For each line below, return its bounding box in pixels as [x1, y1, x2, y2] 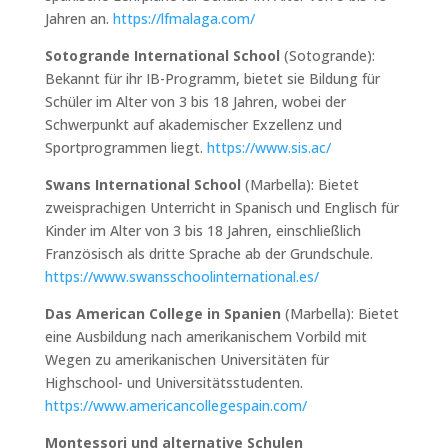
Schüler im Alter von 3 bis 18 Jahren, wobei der [44, 91, 346, 111]
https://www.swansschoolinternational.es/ [44, 266, 319, 286]
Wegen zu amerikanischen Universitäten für [44, 349, 329, 369]
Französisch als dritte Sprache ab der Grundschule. [44, 243, 373, 263]
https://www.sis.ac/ [206, 137, 331, 157]
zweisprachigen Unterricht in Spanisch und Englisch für [44, 197, 399, 217]
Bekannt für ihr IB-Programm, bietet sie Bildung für [44, 68, 380, 88]
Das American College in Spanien [44, 303, 281, 323]
